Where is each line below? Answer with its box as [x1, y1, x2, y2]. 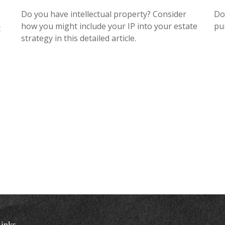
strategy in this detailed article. [21, 32, 137, 44]
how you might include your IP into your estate [21, 20, 198, 32]
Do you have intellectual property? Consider [21, 8, 187, 20]
